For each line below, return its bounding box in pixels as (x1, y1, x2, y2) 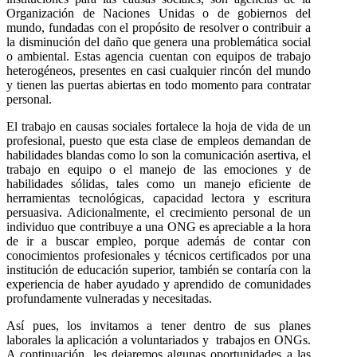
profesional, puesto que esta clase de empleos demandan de (6, 133, 311, 147)
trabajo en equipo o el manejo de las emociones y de (6, 162, 311, 176)
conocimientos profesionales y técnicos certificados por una (6, 248, 311, 262)
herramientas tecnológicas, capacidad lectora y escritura (6, 190, 311, 205)
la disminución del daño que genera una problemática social (6, 34, 311, 49)
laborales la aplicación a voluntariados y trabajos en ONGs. (6, 332, 311, 347)
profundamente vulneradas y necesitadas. (6, 291, 215, 305)
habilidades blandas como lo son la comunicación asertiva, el (6, 147, 311, 162)
